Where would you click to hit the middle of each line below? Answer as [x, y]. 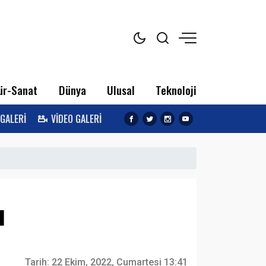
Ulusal [121, 90]
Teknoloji [176, 90]
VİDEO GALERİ [77, 119]
